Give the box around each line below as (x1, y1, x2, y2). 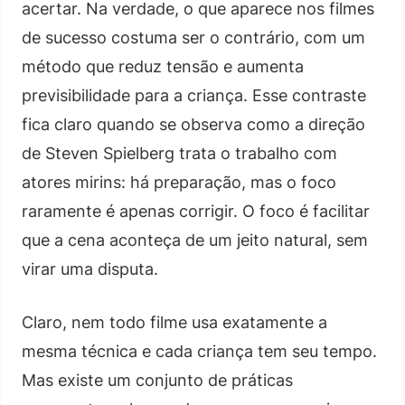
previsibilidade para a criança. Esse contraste (22, 85, 366, 105)
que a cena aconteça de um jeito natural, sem (22, 230, 368, 250)
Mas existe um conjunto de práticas (22, 370, 293, 390)
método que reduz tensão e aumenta (22, 56, 304, 76)
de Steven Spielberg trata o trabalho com (22, 143, 337, 163)
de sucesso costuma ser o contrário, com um (22, 27, 365, 47)
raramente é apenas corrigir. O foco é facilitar (22, 201, 370, 221)
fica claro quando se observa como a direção (22, 114, 365, 134)
